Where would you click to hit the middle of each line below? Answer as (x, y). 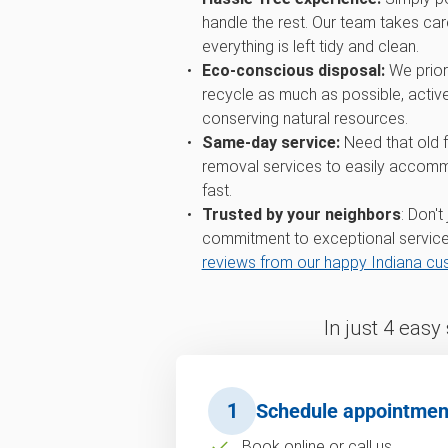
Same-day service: (270, 142)
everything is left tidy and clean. (310, 46)
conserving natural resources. (304, 118)
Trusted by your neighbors (301, 214)
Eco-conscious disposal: (293, 70)
